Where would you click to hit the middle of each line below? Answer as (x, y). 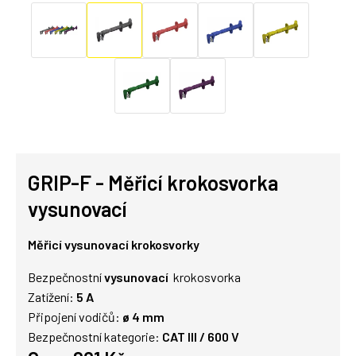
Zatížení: (52, 297)
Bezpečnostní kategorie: (94, 337)
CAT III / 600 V (201, 337)
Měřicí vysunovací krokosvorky (114, 244)
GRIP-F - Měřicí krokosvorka (153, 182)
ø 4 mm (143, 317)
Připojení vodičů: (75, 317)
